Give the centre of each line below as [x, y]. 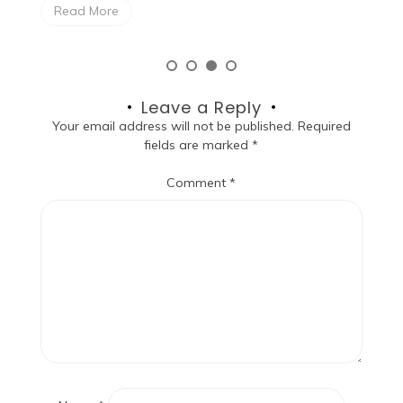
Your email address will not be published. [173, 125]
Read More [86, 10]
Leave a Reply [201, 107]
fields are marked [198, 144]
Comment [198, 182]
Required [324, 125]
